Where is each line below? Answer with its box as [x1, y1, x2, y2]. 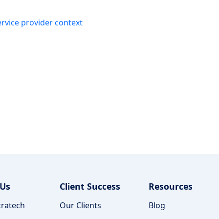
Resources [149, 180, 193, 193]
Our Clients [60, 200, 101, 211]
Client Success [60, 180, 120, 193]
